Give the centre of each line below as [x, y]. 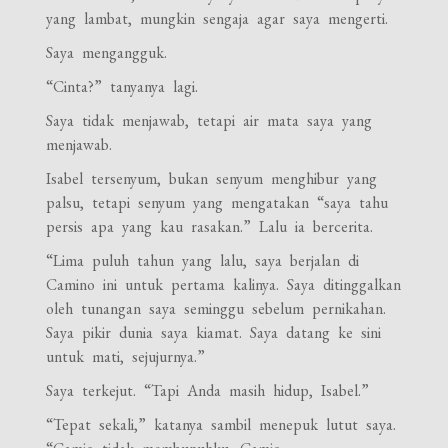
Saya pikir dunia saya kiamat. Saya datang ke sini [214, 332]
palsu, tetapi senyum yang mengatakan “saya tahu [217, 202]
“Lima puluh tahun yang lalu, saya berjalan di [203, 260]
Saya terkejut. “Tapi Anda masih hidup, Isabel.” [208, 390]
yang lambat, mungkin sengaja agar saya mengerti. [217, 18]
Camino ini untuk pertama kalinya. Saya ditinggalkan [224, 284]
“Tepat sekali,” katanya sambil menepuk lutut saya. [221, 424]
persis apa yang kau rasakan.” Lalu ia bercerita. [210, 226]
